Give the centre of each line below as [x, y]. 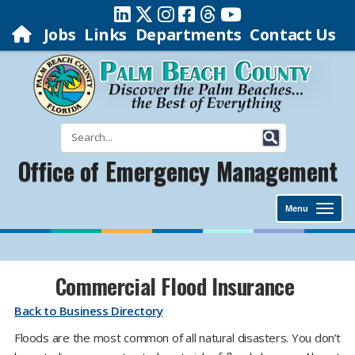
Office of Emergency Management [177, 171]
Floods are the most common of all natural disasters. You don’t [177, 338]
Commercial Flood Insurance [177, 286]
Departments [188, 34]
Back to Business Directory [89, 311]
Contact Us [293, 34]
